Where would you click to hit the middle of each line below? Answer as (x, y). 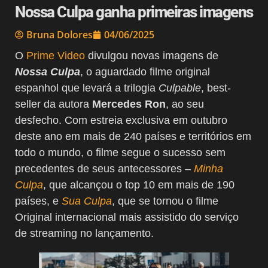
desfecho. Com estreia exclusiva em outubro (121, 120)
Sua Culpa (87, 201)
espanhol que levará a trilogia (87, 88)
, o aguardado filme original (145, 71)
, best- (216, 88)
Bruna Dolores (60, 34)
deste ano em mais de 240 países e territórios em (133, 136)
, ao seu (185, 104)
